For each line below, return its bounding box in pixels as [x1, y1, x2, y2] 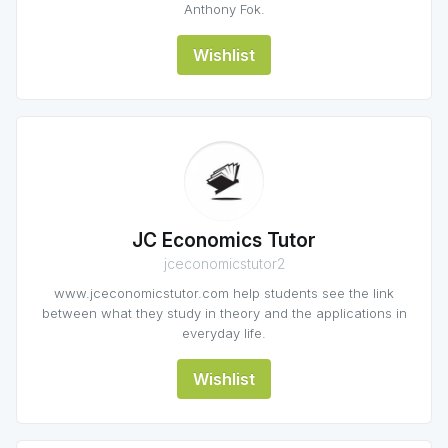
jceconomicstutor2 [163, 255, 285, 272]
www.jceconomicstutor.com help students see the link [54, 285, 394, 301]
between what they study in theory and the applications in [41, 305, 407, 321]
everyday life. [182, 325, 266, 341]
